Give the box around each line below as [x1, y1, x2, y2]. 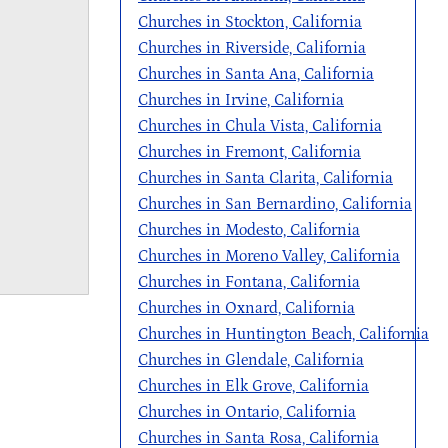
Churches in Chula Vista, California [138, 117, 382, 135]
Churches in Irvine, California [138, 91, 344, 109]
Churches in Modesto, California [138, 221, 360, 239]
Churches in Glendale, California [138, 351, 364, 369]
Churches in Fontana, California [138, 273, 360, 291]
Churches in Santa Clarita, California [138, 169, 393, 187]
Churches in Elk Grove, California [138, 377, 369, 395]
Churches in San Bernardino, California [138, 195, 412, 213]
